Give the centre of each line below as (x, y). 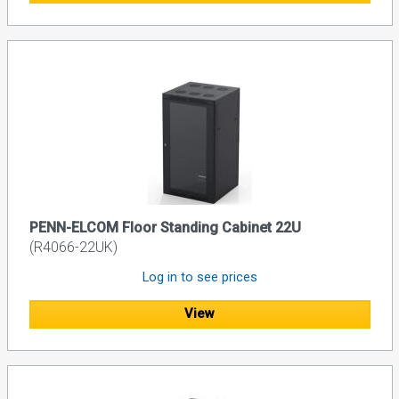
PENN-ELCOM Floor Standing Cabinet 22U (165, 227)
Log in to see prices (199, 277)
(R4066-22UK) (73, 247)
